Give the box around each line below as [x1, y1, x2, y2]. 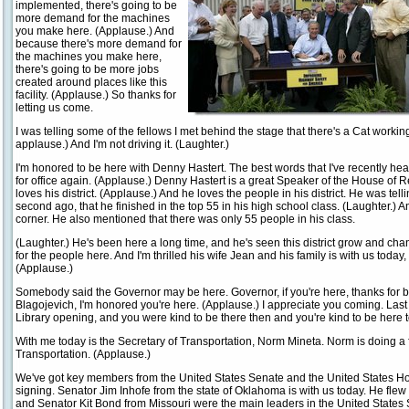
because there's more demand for [16, 37, 182, 50]
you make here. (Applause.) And [16, 25, 174, 37]
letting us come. [16, 101, 93, 114]
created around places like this [16, 76, 167, 89]
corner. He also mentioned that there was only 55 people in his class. [16, 213, 355, 225]
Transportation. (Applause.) [16, 348, 151, 361]
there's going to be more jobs [16, 63, 159, 76]
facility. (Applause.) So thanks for [16, 89, 176, 101]
